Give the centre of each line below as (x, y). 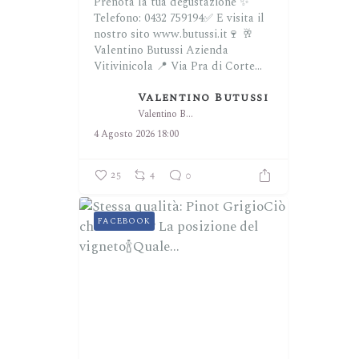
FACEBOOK (124, 222)
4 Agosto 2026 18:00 (136, 134)
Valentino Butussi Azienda (161, 50)
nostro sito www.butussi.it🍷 (166, 34)
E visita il (240, 18)
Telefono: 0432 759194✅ (153, 18)
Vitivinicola (123, 67)
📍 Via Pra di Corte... (209, 67)
